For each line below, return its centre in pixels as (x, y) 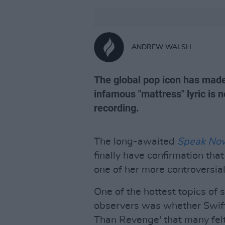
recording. (117, 108)
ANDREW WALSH (161, 47)
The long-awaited (136, 142)
